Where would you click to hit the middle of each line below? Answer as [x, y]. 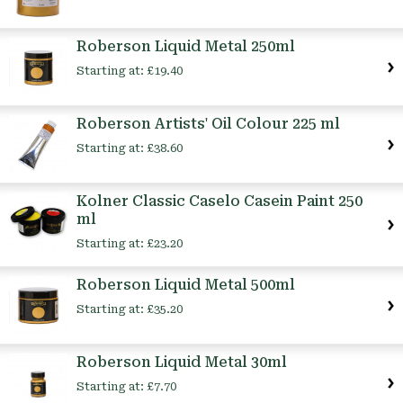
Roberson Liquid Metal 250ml [186, 47]
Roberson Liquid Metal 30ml [182, 363]
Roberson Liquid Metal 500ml [186, 285]
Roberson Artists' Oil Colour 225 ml [208, 124]
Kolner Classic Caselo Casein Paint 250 [219, 201]
